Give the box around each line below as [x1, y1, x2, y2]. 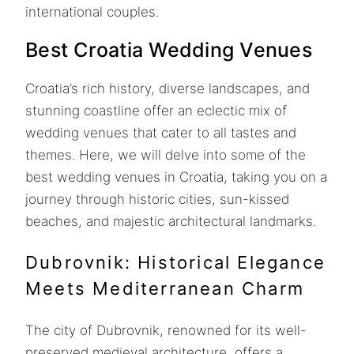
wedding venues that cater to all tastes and [25, 124, 296, 141]
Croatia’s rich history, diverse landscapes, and [25, 80, 310, 96]
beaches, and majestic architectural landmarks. [25, 213, 316, 229]
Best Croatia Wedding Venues [25, 38, 312, 62]
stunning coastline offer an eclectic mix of [25, 102, 287, 119]
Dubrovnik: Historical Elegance [25, 251, 326, 273]
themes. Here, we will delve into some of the [25, 146, 306, 163]
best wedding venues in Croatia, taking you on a [25, 168, 327, 185]
